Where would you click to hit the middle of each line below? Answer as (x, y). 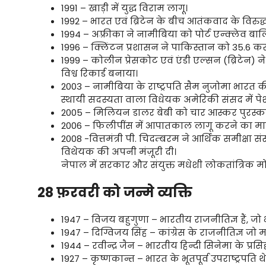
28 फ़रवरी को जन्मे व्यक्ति (115, 192)
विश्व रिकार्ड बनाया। (99, 74)
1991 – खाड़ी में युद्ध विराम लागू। (124, 8)
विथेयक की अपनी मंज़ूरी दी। (119, 152)
